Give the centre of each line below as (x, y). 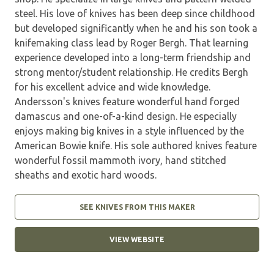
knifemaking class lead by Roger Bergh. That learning (131, 43)
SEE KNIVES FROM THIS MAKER (137, 207)
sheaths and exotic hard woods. (86, 175)
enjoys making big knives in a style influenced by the (129, 131)
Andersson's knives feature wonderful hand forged (127, 101)
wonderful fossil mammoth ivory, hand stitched (120, 160)
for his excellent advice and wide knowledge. (113, 87)
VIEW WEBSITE (137, 239)
